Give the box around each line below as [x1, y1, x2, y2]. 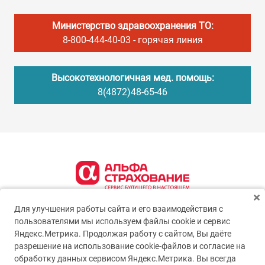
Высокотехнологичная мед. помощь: [51, 72, 214, 83]
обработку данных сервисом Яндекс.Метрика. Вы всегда [14, 254, 236, 264]
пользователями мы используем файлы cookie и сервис [14, 216, 230, 227]
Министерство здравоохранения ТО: [51, 20, 214, 31]
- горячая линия [130, 34, 203, 46]
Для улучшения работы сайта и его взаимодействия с [14, 204, 223, 214]
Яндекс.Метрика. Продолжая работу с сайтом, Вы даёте [14, 229, 231, 239]
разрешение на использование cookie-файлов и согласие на [14, 241, 245, 251]
